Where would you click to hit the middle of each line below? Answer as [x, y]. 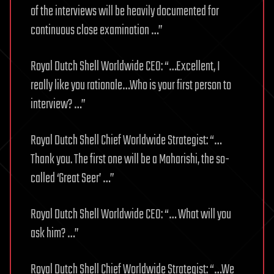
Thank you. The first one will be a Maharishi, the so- [130, 160]
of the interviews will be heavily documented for [125, 12]
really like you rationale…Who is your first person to [131, 86]
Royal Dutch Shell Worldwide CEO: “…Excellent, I [125, 67]
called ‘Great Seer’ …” [72, 179]
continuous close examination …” [97, 31]
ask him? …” [55, 234]
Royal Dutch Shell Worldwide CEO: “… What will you [131, 215]
